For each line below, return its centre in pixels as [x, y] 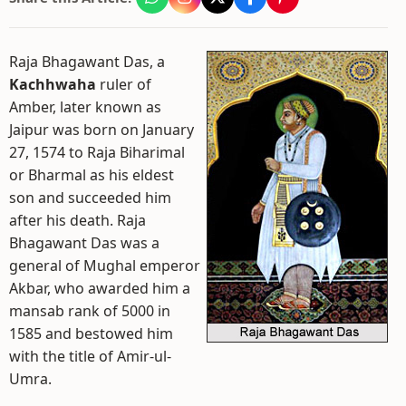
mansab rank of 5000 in [90, 311]
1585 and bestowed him [91, 333]
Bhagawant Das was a [84, 243]
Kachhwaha [53, 84]
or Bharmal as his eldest [92, 175]
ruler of [124, 84]
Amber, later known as [85, 107]
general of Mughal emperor [105, 266]
